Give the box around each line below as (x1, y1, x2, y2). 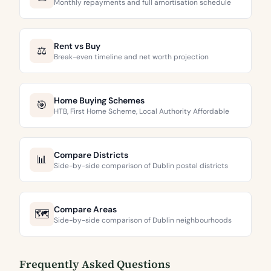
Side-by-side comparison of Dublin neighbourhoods (54, 215, 232, 225)
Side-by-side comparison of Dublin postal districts (54, 161, 228, 171)
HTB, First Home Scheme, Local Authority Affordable (54, 106, 229, 116)
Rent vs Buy (54, 41, 100, 51)
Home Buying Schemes (54, 95, 145, 106)
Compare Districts (54, 149, 128, 160)
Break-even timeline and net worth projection (54, 52, 209, 62)
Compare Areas (54, 204, 117, 215)
